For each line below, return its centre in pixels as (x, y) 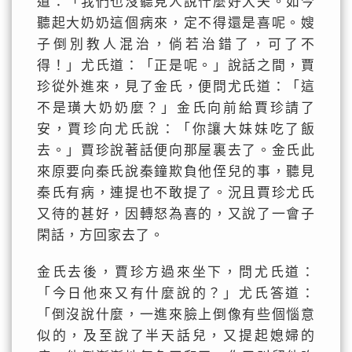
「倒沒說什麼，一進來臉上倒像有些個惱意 (176, 315)
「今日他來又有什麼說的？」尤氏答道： (176, 293)
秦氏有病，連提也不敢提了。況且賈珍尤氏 (176, 193)
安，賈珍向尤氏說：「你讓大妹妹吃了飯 (176, 129)
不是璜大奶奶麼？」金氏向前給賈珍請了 (176, 108)
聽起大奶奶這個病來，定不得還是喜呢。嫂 (176, 23)
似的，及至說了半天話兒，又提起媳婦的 (176, 336)
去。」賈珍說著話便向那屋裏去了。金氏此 (176, 150)
